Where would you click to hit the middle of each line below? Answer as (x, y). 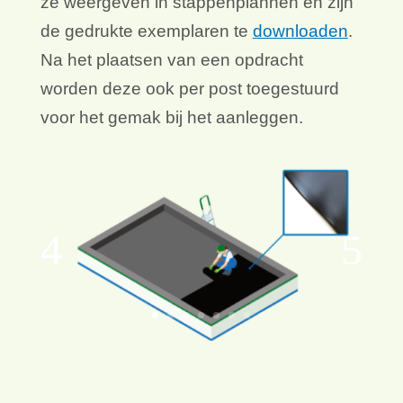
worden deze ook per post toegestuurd (189, 89)
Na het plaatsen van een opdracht (171, 60)
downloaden (300, 31)
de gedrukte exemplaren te (146, 31)
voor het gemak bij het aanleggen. (171, 118)
